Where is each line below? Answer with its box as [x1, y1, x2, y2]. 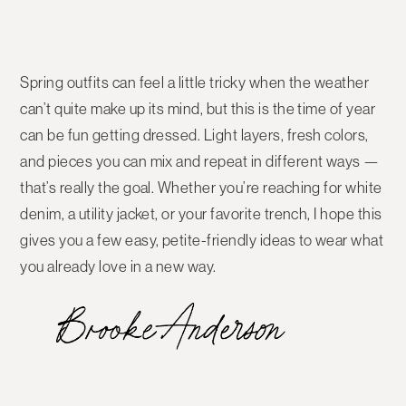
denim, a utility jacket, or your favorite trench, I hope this [20, 205, 382, 224]
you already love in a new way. [20, 257, 217, 276]
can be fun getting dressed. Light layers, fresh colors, [20, 126, 369, 145]
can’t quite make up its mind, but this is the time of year [20, 100, 376, 119]
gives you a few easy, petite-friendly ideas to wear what [20, 231, 384, 250]
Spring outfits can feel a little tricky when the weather [20, 73, 370, 92]
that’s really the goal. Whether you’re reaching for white [20, 179, 382, 198]
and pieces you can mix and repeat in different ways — [20, 152, 380, 171]
